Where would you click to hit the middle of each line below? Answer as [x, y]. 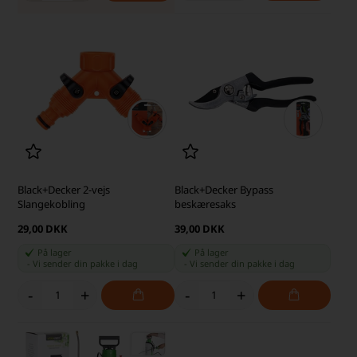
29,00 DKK [43, 228]
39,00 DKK [199, 228]
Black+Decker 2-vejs [64, 189]
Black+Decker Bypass [224, 189]
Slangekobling [52, 204]
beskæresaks [205, 204]
